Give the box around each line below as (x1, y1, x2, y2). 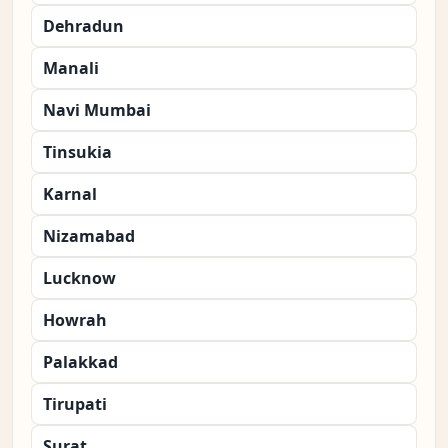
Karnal (43, 183, 97, 206)
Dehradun (43, 15, 124, 38)
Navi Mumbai (43, 99, 151, 122)
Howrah (43, 309, 107, 332)
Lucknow (43, 267, 116, 290)
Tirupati (43, 393, 107, 416)
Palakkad (43, 351, 118, 374)
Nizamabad (43, 225, 135, 248)
